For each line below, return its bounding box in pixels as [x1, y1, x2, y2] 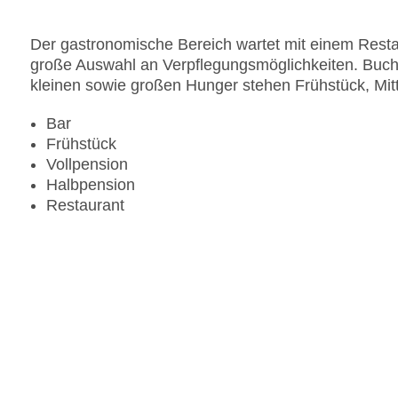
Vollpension [46, 155, 128, 174]
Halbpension [46, 176, 135, 195]
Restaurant [46, 196, 124, 215]
